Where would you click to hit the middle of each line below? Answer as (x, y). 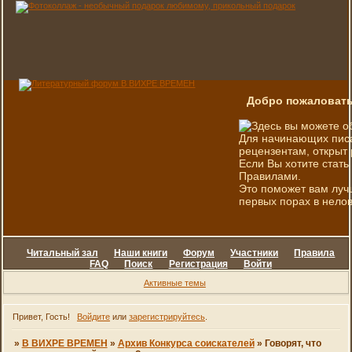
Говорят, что (293, 344)
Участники (255, 253)
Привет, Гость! (42, 317)
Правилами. (270, 176)
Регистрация (198, 264)
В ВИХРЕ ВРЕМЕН (64, 344)
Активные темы (174, 282)
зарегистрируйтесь (167, 317)
